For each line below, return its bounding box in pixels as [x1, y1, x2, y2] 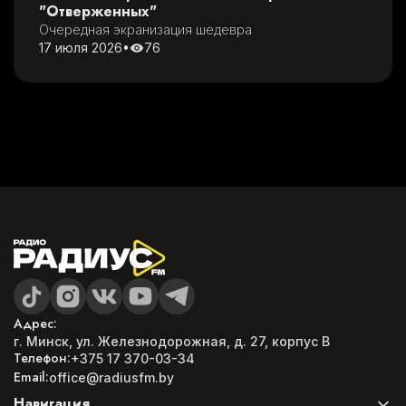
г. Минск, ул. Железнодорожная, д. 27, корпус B [14, 333, 330, 349]
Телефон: [14, 349, 71, 367]
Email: [14, 368, 49, 386]
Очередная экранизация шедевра [39, 22, 252, 38]
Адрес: [14, 314, 57, 333]
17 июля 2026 [39, 40, 122, 56]
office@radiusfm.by [49, 369, 174, 385]
